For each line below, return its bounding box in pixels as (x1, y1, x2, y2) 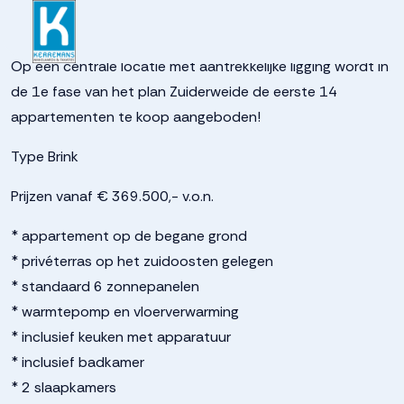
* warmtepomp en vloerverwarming (11, 302, 239, 321)
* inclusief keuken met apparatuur (11, 327, 231, 346)
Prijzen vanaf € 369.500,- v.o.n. (11, 187, 214, 206)
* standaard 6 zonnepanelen (11, 277, 199, 296)
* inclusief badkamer (11, 353, 144, 372)
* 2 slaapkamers (11, 378, 116, 397)
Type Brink (11, 147, 78, 166)
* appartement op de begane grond (11, 226, 247, 245)
